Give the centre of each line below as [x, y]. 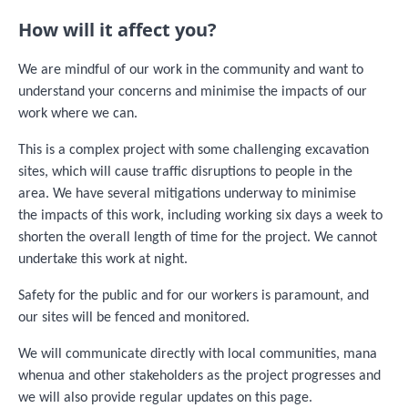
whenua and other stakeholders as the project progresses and [199, 376]
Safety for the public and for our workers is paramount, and [194, 296]
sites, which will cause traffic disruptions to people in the [185, 172]
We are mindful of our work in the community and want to [191, 70]
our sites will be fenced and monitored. [136, 317]
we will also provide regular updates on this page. [165, 398]
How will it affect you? [117, 29]
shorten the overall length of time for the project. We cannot [198, 237]
